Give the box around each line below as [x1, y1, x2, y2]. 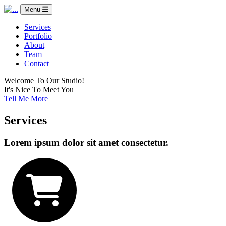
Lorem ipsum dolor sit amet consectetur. [4, 137, 168, 148]
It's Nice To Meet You [4, 85, 74, 94]
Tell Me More [4, 94, 48, 103]
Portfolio [24, 32, 52, 40]
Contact [24, 59, 49, 68]
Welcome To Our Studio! [4, 76, 84, 85]
